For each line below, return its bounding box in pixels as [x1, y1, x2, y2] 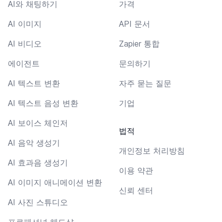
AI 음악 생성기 [8, 137, 60, 148]
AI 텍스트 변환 [8, 78, 60, 88]
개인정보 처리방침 [119, 145, 185, 156]
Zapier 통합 [119, 38, 160, 49]
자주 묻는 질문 [119, 78, 171, 88]
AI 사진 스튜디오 [8, 197, 68, 207]
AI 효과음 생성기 [8, 157, 68, 167]
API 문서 [119, 18, 150, 29]
